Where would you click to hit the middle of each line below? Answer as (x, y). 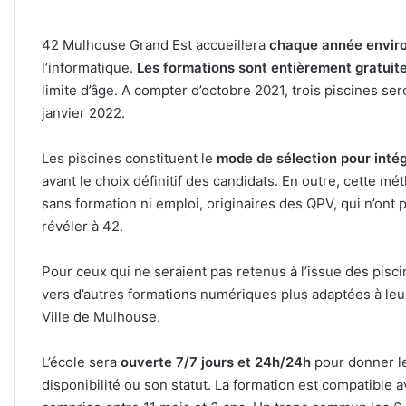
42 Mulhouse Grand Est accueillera (155, 45)
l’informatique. (89, 68)
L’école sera (81, 362)
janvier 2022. (83, 113)
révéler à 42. (82, 227)
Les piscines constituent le (129, 159)
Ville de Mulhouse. (101, 317)
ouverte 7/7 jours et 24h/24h (216, 362)
